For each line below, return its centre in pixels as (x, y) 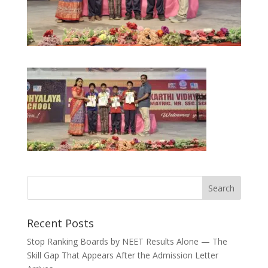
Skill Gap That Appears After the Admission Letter (122, 255)
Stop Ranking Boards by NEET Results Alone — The (127, 241)
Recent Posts (60, 223)
